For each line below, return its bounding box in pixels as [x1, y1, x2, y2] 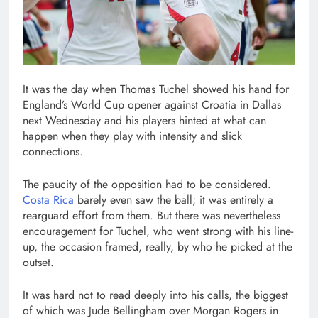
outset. [23, 254, 54, 270]
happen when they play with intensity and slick [23, 128, 242, 144]
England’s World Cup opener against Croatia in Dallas [23, 97, 281, 113]
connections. [23, 143, 83, 160]
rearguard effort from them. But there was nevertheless [23, 207, 280, 224]
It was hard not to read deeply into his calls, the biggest [23, 287, 288, 303]
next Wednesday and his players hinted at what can [23, 112, 266, 128]
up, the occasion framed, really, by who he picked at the [23, 238, 292, 255]
